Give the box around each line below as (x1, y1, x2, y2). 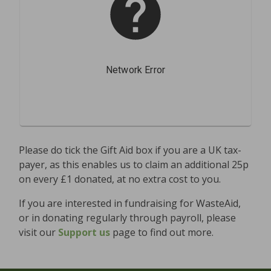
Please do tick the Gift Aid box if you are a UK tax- (19, 143, 241, 157)
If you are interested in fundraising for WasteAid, (19, 197, 241, 211)
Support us (58, 226, 110, 240)
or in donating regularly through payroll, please (19, 211, 236, 225)
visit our (19, 226, 58, 240)
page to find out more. (110, 226, 214, 240)
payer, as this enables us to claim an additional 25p (19, 158, 249, 172)
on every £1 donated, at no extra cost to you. (19, 172, 221, 186)
